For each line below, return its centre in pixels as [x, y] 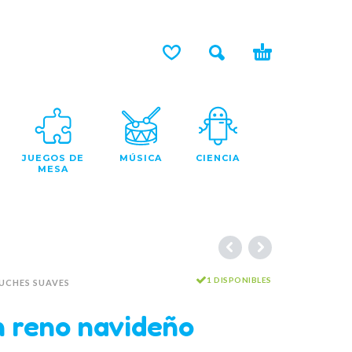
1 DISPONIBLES [239, 279]
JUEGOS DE [53, 158]
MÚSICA [141, 158]
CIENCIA [218, 158]
